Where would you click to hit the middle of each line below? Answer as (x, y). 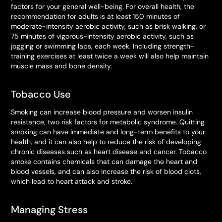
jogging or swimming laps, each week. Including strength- (103, 46)
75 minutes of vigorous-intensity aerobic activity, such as (103, 36)
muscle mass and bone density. (62, 66)
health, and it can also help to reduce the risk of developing (106, 142)
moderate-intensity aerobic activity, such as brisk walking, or (109, 26)
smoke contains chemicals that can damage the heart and (104, 162)
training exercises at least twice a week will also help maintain (110, 56)
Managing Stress (50, 210)
